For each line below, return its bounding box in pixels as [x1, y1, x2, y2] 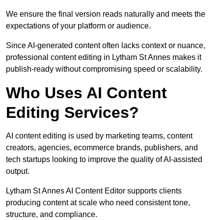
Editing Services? [6, 104, 139, 122]
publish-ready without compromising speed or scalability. [6, 65, 202, 74]
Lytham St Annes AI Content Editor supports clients [6, 187, 182, 195]
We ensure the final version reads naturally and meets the [6, 10, 205, 19]
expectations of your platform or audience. [6, 22, 151, 30]
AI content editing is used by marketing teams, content [6, 132, 192, 140]
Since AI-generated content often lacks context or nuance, [6, 41, 205, 50]
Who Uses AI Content [6, 84, 167, 102]
